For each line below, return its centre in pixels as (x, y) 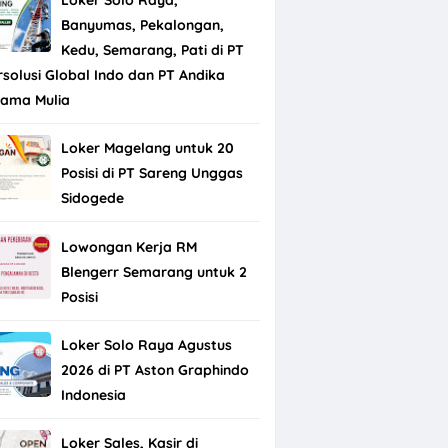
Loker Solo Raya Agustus (146, 344)
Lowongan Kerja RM (128, 246)
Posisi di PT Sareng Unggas (151, 173)
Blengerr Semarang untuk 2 (153, 271)
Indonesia (93, 394)
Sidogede (92, 198)
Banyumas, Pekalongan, (142, 24)
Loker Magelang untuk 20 (147, 148)
